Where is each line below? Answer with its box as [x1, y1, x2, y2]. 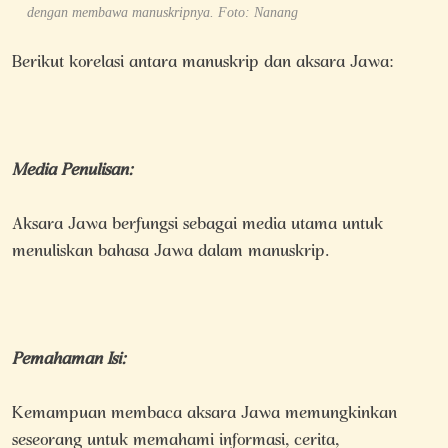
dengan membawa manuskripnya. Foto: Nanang [26, 4, 298, 20]
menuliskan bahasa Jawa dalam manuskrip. [12, 232, 329, 272]
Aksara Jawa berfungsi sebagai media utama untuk [12, 205, 383, 245]
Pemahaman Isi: [12, 340, 126, 380]
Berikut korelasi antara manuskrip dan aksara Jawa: [12, 43, 394, 83]
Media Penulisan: [12, 151, 133, 191]
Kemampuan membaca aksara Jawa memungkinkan [12, 394, 397, 434]
